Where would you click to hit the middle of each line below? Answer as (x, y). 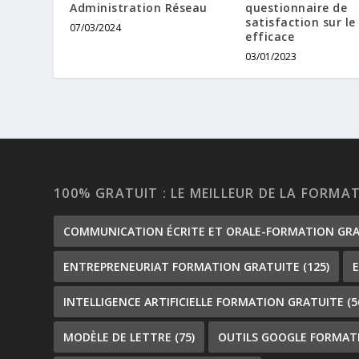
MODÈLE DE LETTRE (118, 337)
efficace (270, 37)
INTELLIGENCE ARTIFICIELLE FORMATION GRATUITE (204, 302)
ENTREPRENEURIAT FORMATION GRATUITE (182, 267)
